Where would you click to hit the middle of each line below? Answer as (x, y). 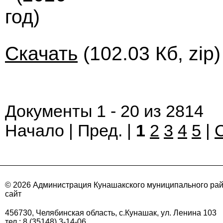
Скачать (41, 54)
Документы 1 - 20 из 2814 (104, 111)
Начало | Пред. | (70, 130)
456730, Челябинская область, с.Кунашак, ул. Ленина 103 (111, 213)
